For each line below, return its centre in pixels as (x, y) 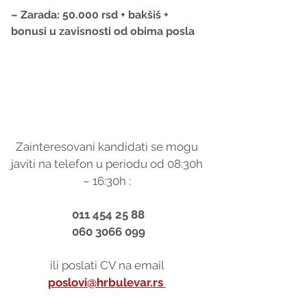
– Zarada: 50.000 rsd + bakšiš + (91, 14)
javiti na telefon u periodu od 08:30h (108, 163)
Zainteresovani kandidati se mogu (108, 146)
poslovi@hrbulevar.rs (107, 282)
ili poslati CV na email (108, 265)
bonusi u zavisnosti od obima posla (103, 31)
